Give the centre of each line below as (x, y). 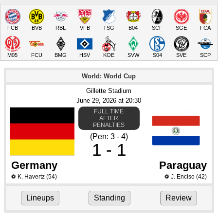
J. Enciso (182, 177)
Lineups (40, 198)
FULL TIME (109, 111)
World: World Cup (109, 76)
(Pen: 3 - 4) (109, 136)
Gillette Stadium (109, 91)
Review (178, 198)
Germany (34, 165)
